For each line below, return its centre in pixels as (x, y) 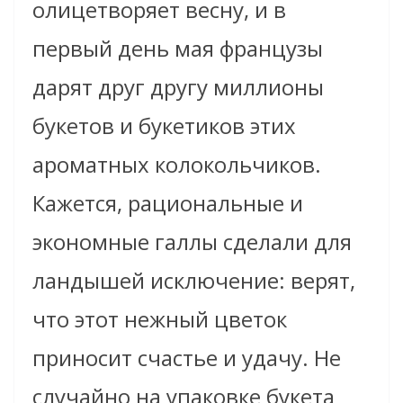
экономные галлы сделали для (192, 242)
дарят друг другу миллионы (178, 87)
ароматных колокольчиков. (177, 165)
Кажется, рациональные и (168, 203)
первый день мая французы (178, 49)
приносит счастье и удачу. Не (187, 358)
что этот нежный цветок (160, 319)
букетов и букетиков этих (164, 126)
